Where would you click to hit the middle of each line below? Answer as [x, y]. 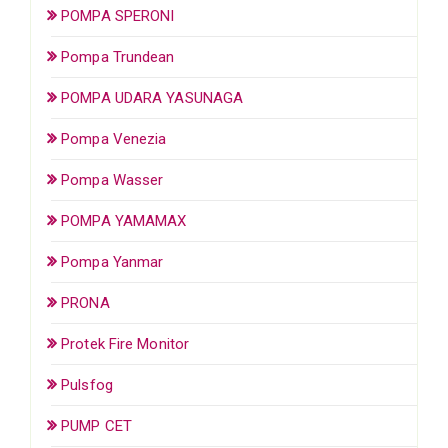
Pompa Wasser [112, 179]
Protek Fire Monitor [125, 343]
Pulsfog [87, 384]
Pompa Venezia [114, 138]
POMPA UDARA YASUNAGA [152, 97]
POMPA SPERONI [118, 15]
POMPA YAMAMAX [124, 220]
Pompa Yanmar [112, 261]
